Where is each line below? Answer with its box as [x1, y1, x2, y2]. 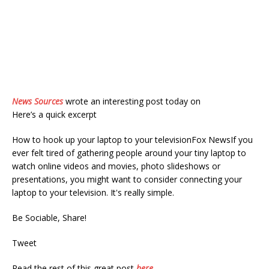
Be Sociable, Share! [12, 212, 86, 223]
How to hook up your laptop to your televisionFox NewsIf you [12, 134, 253, 145]
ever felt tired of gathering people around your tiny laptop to [12, 147, 246, 159]
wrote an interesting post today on [63, 95, 201, 107]
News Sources [12, 95, 63, 107]
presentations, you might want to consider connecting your [12, 174, 242, 185]
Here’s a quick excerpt [12, 109, 97, 120]
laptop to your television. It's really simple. [12, 187, 174, 198]
